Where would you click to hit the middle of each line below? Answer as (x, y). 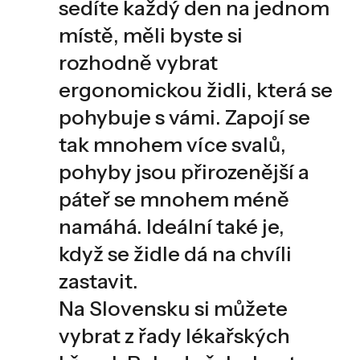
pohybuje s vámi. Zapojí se (184, 117)
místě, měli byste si (150, 35)
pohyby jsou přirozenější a (184, 171)
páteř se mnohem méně (174, 198)
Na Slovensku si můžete (173, 308)
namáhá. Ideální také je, (171, 226)
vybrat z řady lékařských (174, 335)
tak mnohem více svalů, (172, 144)
